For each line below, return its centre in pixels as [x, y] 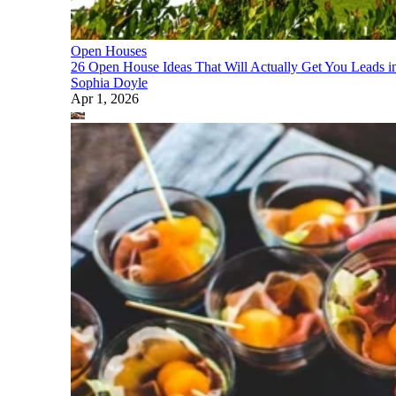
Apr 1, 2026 [105, 98]
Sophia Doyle [109, 82]
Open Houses [109, 50]
